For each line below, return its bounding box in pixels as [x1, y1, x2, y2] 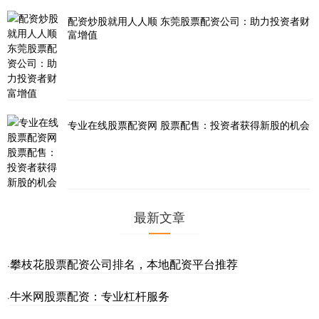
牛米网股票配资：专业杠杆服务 [10, 288, 169, 305]
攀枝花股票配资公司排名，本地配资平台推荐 [10, 256, 238, 273]
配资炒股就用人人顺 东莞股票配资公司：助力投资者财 [68, 14, 310, 28]
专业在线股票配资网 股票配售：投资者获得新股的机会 [68, 117, 310, 132]
